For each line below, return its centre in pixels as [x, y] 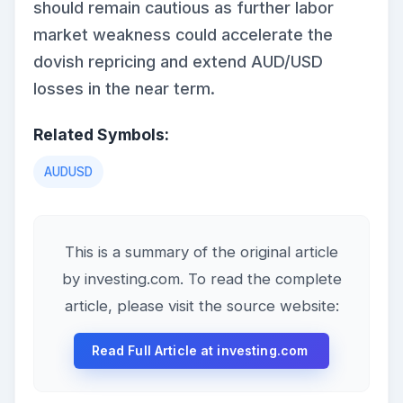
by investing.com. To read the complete [201, 279]
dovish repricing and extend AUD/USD [178, 62]
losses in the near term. [124, 89]
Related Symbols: [101, 135]
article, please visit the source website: [201, 306]
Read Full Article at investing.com [201, 351]
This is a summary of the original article [201, 252]
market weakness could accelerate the [183, 35]
